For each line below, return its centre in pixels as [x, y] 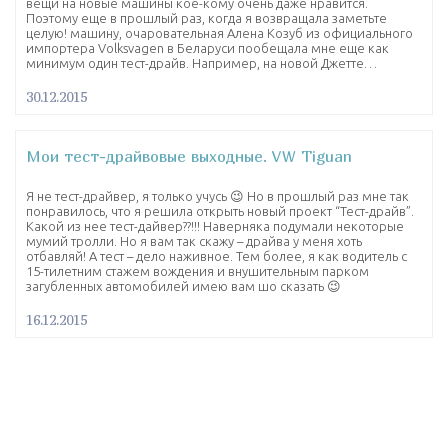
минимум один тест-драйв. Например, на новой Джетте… [201, 62]
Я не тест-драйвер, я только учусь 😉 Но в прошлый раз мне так [217, 195]
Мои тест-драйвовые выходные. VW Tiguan [189, 155]
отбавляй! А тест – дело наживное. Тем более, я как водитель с [216, 255]
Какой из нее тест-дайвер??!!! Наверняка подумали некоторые [215, 225]
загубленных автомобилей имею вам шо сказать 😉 [183, 285]
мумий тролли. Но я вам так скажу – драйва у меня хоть [194, 240]
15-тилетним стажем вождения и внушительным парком [197, 270]
